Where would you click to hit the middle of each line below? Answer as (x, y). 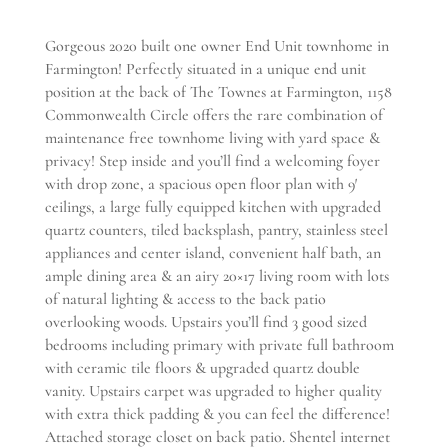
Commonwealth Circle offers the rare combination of (213, 114)
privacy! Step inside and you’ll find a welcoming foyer (212, 160)
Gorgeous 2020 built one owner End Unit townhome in (216, 45)
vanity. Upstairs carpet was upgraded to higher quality (213, 390)
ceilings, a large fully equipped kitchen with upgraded (212, 206)
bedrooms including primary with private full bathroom (219, 344)
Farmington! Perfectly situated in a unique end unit (205, 68)
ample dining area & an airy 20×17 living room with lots (216, 275)
